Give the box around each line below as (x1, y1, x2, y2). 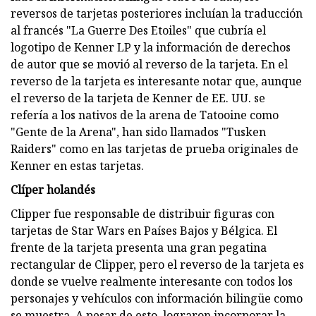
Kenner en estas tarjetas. (11, 157, 144, 174)
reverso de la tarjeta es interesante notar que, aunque (11, 73, 302, 89)
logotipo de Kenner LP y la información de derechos (11, 39, 291, 55)
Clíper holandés (11, 181, 95, 197)
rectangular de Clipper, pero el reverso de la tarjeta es (11, 256, 304, 272)
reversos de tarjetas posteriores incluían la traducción (11, 5, 303, 21)
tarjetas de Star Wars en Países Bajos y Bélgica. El (11, 222, 277, 238)
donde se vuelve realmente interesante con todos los (11, 273, 293, 289)
